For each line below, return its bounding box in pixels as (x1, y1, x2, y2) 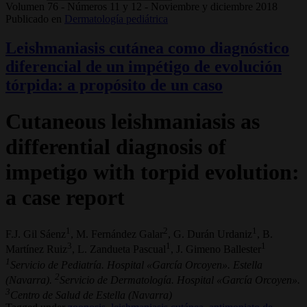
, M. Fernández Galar (71, 228, 163, 240)
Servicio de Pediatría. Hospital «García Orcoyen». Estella (10, 258, 262, 271)
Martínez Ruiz (5, 243, 67, 256)
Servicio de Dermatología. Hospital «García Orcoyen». (60, 273, 300, 286)
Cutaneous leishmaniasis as (5, 109, 260, 134)
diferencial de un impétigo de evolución (5, 57, 282, 75)
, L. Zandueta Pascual (72, 243, 166, 256)
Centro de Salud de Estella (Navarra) (10, 289, 172, 302)
